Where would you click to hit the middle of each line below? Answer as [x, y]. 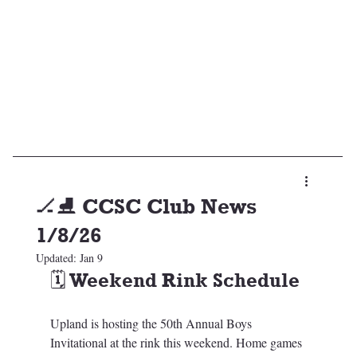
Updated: [57, 258]
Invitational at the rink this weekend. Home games [177, 343]
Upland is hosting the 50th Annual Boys [152, 324]
